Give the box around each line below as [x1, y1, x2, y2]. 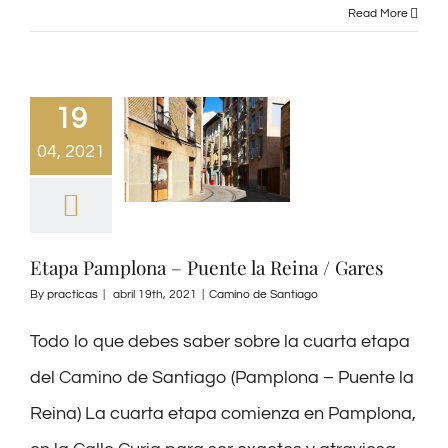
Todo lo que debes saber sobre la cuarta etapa [30, 331, 410, 351]
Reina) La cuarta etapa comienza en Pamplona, [30, 403, 416, 423]
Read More [348, 6, 408, 20]
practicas [47, 287, 98, 301]
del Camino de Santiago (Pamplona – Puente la [30, 367, 414, 387]
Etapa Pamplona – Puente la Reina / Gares [30, 253, 384, 280]
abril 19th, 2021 [113, 287, 197, 301]
